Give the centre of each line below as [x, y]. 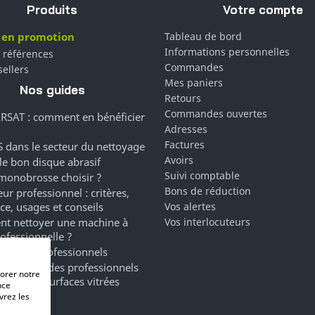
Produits [52, 9]
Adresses [186, 129]
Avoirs [179, 160]
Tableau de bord [203, 36]
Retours [183, 98]
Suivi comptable [202, 175]
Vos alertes [190, 206]
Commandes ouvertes [216, 113]
